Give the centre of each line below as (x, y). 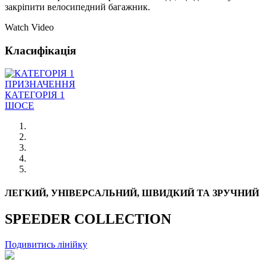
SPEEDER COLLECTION (88, 219)
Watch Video (29, 27)
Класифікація (40, 50)
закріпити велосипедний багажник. (77, 7)
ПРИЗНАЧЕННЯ (40, 84)
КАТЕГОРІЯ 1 (35, 95)
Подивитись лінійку (46, 244)
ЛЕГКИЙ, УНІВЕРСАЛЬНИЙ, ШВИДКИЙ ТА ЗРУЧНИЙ (132, 193)
